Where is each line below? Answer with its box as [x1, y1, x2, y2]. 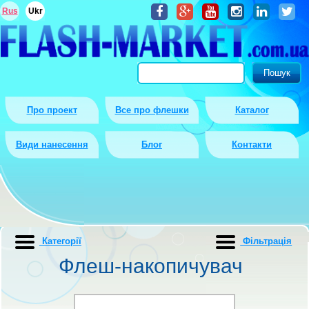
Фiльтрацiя [240, 236, 292, 247]
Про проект [26, 105, 77, 115]
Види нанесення [15, 139, 88, 150]
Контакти [232, 139, 272, 150]
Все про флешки [114, 105, 189, 115]
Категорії [39, 236, 81, 247]
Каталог [235, 105, 269, 115]
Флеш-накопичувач [58, 255, 243, 277]
